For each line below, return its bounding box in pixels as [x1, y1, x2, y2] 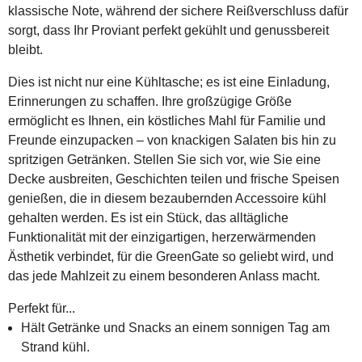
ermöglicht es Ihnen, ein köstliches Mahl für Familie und [8, 114, 326, 128]
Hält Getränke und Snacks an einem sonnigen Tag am [21, 321, 330, 335]
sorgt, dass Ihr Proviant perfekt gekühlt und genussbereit [8, 23, 329, 37]
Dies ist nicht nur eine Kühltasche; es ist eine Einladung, [8, 75, 330, 89]
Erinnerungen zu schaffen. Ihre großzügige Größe [8, 95, 292, 108]
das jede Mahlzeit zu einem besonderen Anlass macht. [8, 269, 320, 283]
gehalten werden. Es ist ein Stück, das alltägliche [8, 211, 288, 225]
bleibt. [8, 43, 43, 57]
